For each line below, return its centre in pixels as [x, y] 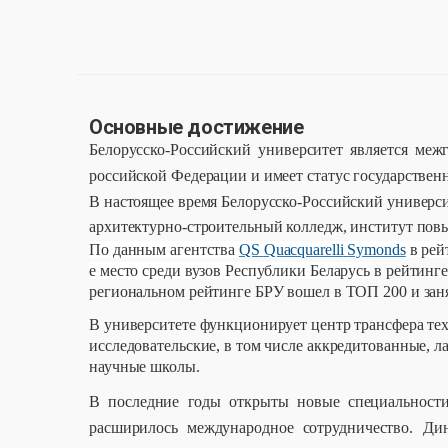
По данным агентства [162, 249]
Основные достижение [196, 126]
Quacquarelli [303, 249]
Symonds [376, 249]
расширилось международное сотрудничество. [251, 427]
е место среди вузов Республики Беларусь [230, 270]
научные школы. [144, 366]
